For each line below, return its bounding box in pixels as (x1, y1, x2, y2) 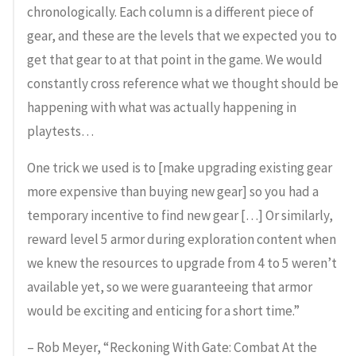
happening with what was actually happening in (27, 99, 296, 116)
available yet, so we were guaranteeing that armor (27, 278, 312, 296)
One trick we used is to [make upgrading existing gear (27, 159, 332, 176)
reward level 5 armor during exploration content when (27, 230, 336, 248)
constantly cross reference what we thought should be (27, 75, 339, 92)
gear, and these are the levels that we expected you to (27, 27, 337, 44)
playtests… (27, 122, 94, 140)
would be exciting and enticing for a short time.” (27, 302, 300, 319)
